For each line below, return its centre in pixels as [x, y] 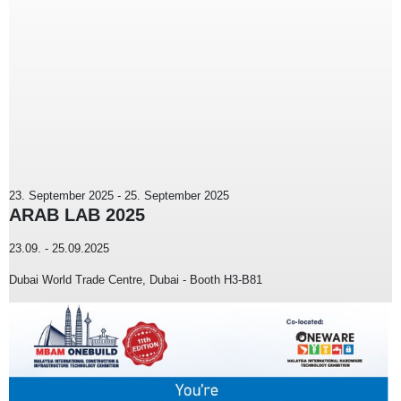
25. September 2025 [177, 196]
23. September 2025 [61, 196]
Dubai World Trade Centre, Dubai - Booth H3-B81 [136, 280]
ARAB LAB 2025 [77, 215]
